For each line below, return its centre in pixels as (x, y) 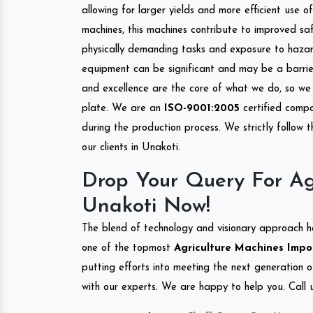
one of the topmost (126, 248)
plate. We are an (123, 108)
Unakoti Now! (146, 206)
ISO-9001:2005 (202, 108)
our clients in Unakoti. (131, 147)
